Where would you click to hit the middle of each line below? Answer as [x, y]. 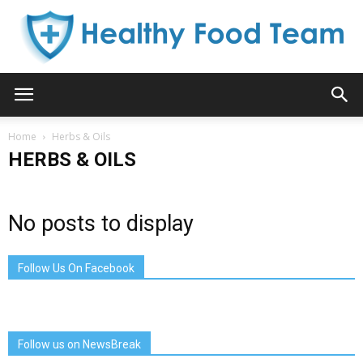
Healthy [200, 100]
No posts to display [101, 224]
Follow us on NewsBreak [79, 344]
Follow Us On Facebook [76, 268]
